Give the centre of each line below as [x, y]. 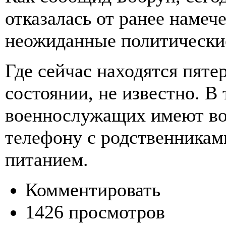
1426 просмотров [95, 212]
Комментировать [93, 190]
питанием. [47, 160]
